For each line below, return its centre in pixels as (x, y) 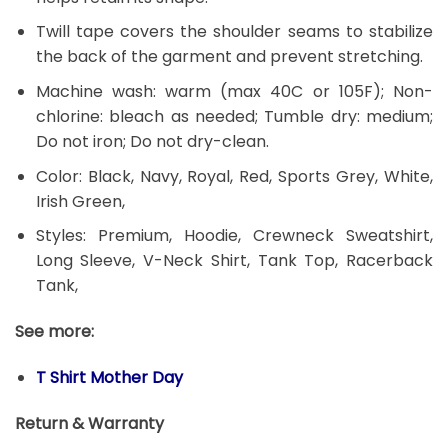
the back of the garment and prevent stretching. (229, 57)
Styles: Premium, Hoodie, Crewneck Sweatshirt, (234, 236)
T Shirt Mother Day (109, 377)
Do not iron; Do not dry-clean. (152, 141)
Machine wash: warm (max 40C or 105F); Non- (234, 91)
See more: (54, 331)
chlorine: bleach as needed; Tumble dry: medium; (234, 116)
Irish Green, (80, 201)
